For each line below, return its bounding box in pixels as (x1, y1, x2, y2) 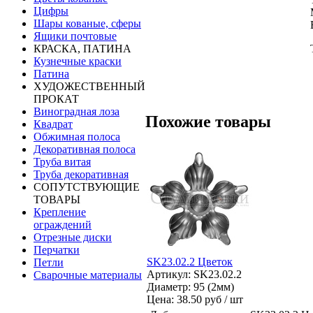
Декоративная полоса (34, 143, 136, 155)
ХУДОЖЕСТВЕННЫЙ (34, 80, 145, 92)
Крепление (34, 206, 86, 218)
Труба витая (34, 156, 91, 168)
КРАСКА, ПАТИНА (34, 43, 131, 54)
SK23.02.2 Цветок (147, 255, 233, 268)
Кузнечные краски (34, 55, 122, 67)
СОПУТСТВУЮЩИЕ (34, 181, 140, 193)
